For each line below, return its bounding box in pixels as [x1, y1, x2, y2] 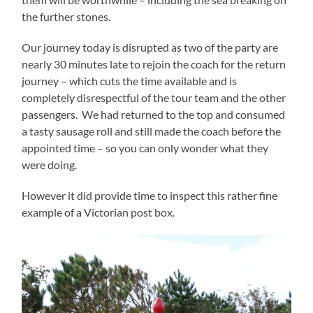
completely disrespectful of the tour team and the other [22, 91, 286, 105]
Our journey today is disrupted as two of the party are [22, 41, 279, 54]
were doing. [22, 158, 78, 172]
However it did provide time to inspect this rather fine [22, 189, 278, 203]
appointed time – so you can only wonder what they [22, 141, 269, 155]
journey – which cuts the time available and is [22, 74, 238, 88]
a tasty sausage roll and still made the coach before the [22, 124, 282, 138]
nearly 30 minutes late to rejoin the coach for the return [22, 57, 286, 71]
